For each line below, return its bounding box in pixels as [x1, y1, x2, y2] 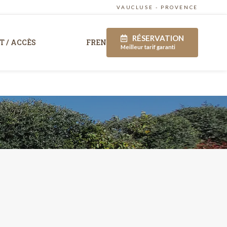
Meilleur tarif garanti [120, 44, 175, 50]
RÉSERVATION [132, 33, 184, 43]
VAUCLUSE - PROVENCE [117, 4, 198, 10]
